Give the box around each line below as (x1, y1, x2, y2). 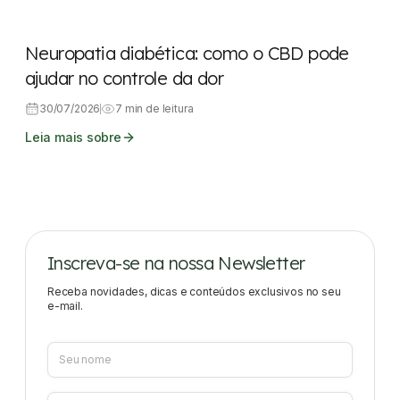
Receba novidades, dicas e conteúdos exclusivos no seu (47, 284, 341, 298)
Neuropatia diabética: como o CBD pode (25, 41, 349, 64)
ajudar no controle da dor (25, 66, 223, 89)
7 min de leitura (115, 101, 194, 115)
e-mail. (47, 298, 83, 312)
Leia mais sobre (25, 129, 121, 145)
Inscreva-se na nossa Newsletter (47, 251, 305, 274)
